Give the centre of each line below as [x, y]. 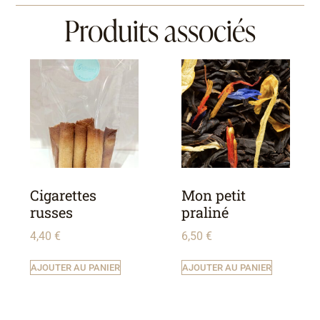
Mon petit [214, 195]
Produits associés [160, 31]
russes [52, 212]
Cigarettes [64, 195]
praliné [205, 212]
